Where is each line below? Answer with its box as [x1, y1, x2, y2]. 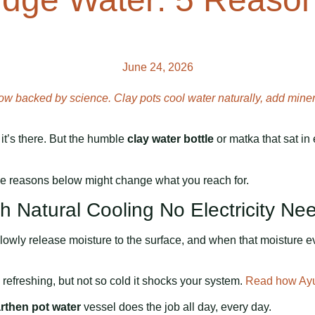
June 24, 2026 [122, 60, 193, 73]
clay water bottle [127, 133, 214, 146]
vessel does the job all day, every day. [81, 300, 271, 313]
